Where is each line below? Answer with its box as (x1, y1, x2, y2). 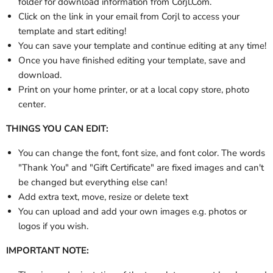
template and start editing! (18, 25, 126, 38)
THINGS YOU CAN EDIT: (6, 122, 108, 135)
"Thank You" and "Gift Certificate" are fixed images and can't (18, 161, 264, 174)
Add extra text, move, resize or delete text (18, 191, 188, 204)
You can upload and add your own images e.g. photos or (18, 205, 247, 218)
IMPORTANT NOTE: (6, 244, 89, 257)
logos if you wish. (18, 220, 88, 233)
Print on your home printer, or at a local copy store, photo (18, 83, 249, 96)
